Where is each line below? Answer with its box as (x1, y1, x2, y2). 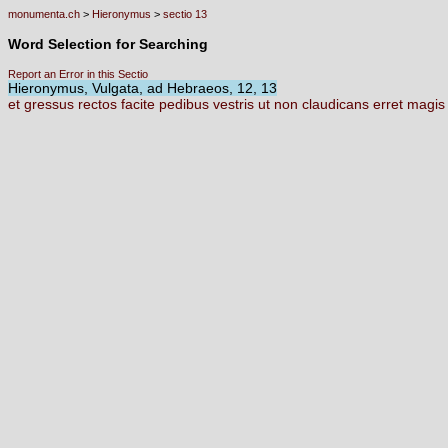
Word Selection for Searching (8, 36, 208, 52)
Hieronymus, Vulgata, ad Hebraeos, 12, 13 (8, 80, 277, 96)
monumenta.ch (8, 8, 80, 20)
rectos (78, 96, 121, 112)
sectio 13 (163, 8, 207, 20)
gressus (24, 96, 78, 112)
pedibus (159, 96, 213, 112)
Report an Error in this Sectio (8, 68, 148, 80)
